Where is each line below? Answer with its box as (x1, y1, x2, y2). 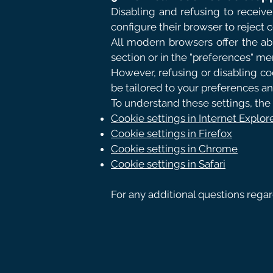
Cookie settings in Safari (111, 158, 225, 170)
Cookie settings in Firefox (111, 127, 232, 140)
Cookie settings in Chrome (111, 143, 238, 155)
